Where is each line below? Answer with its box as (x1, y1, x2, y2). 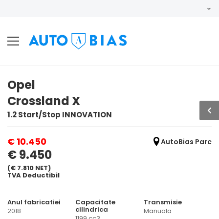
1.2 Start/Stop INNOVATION (7, 109, 112, 120)
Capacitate (75, 197, 116, 207)
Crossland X (7, 93, 80, 109)
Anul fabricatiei (7, 197, 61, 207)
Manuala (143, 206, 172, 216)
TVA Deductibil (7, 170, 60, 180)
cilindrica (75, 204, 109, 214)
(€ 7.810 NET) (7, 163, 51, 173)
